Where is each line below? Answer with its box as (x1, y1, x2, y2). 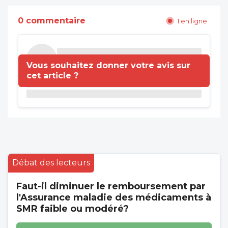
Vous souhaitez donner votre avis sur (26, 60, 190, 70)
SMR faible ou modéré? (16, 203, 129, 214)
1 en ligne (177, 16, 207, 25)
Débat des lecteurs (12, 157, 90, 167)
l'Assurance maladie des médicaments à (16, 191, 211, 203)
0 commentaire (18, 15, 85, 25)
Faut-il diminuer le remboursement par (16, 180, 206, 192)
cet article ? (26, 70, 78, 80)
